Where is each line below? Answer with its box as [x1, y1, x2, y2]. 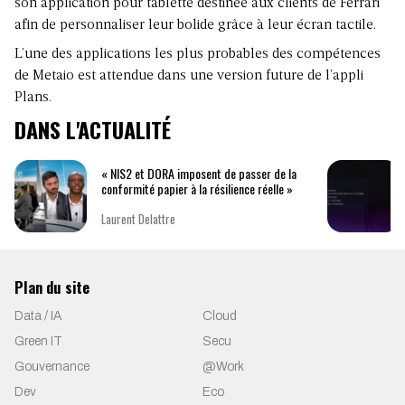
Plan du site [14, 276, 89, 299]
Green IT [14, 334, 62, 349]
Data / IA [14, 309, 61, 324]
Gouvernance [14, 360, 89, 374]
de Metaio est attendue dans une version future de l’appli [14, 69, 363, 84]
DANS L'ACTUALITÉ [14, 113, 171, 146]
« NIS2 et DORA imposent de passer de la [101, 163, 297, 183]
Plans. [14, 90, 52, 106]
